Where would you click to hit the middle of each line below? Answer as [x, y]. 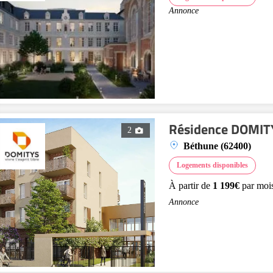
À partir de [191, 186]
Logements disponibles [212, 165]
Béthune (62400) [217, 146]
